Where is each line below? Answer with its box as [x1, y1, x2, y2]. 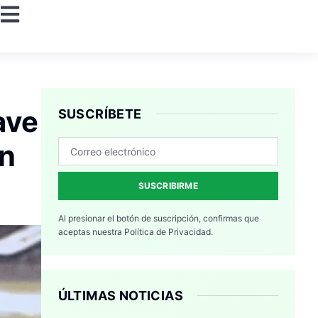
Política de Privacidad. [124, 226, 213, 238]
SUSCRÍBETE [57, 106, 142, 122]
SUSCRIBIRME [138, 180, 198, 192]
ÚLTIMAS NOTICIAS [57, 288, 183, 304]
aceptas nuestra [57, 226, 124, 238]
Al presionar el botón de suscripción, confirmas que [57, 213, 259, 224]
